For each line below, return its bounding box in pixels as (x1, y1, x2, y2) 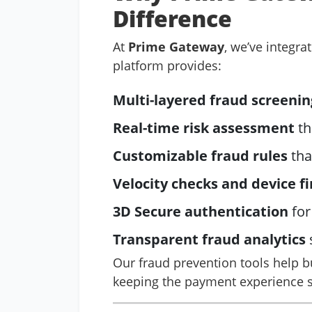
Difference (113, 3, 232, 33)
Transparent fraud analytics (113, 230, 306, 249)
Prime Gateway (128, 38, 224, 55)
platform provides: (113, 57, 221, 74)
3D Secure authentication (113, 202, 288, 221)
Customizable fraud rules (113, 146, 288, 165)
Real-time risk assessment (113, 118, 295, 137)
